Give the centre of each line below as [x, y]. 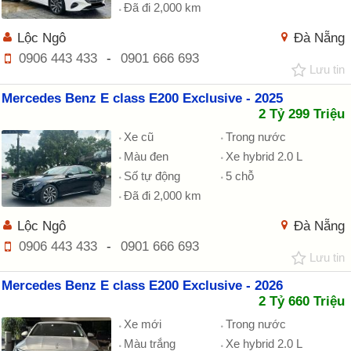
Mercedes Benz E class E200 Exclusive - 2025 [142, 98]
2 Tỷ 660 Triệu [302, 302]
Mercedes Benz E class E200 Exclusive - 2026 [142, 286]
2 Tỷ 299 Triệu [302, 114]
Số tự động [152, 175]
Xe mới [143, 324]
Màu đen [146, 156]
